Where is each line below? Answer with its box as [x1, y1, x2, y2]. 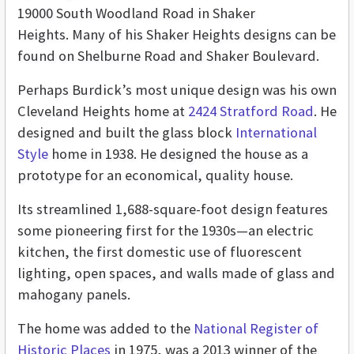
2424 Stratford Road [188, 102, 314, 121]
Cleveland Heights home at [17, 102, 188, 121]
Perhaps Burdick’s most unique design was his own [17, 81, 337, 100]
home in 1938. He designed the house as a [48, 145, 308, 164]
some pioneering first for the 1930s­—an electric [17, 221, 314, 240]
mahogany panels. [17, 285, 130, 304]
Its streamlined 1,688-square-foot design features [17, 200, 328, 219]
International [235, 123, 317, 142]
